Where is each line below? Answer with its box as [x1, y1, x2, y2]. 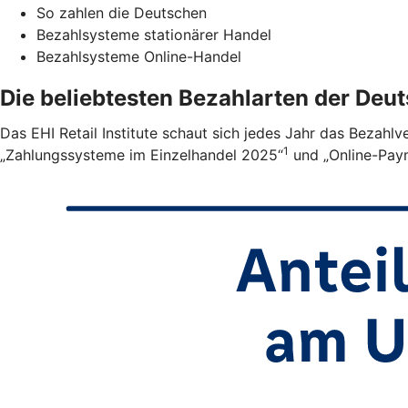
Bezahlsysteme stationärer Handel [36, 25, 271, 44]
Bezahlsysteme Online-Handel [36, 46, 241, 66]
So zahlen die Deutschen [36, 3, 207, 22]
